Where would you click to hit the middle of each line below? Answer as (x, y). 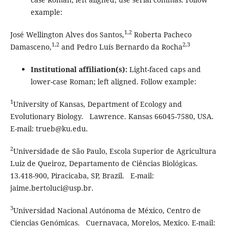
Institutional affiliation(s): (80, 69)
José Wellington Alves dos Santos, (67, 34)
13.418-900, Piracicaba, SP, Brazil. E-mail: (82, 175)
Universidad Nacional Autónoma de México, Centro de (107, 210)
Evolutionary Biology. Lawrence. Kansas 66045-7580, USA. (112, 116)
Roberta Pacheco (162, 34)
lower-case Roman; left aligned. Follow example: (113, 81)
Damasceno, (31, 47)
